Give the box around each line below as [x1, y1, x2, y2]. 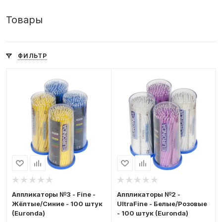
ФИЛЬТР [18, 52, 47, 59]
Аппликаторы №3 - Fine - [12, 190, 96, 199]
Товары [6, 13, 43, 26]
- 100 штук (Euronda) [116, 209, 188, 218]
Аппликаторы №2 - [116, 190, 180, 199]
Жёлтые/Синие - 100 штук [12, 200, 103, 208]
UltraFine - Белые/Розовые [116, 200, 207, 208]
